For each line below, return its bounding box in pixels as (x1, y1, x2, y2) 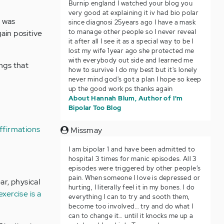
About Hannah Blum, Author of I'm (68, 94, 183, 102)
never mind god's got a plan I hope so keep (68, 75, 201, 83)
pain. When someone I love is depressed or (68, 173, 200, 182)
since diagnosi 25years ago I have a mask (68, 18, 195, 26)
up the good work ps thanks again (68, 84, 173, 93)
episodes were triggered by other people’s (68, 164, 201, 172)
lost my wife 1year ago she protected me (68, 46, 194, 55)
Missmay (68, 125, 102, 135)
